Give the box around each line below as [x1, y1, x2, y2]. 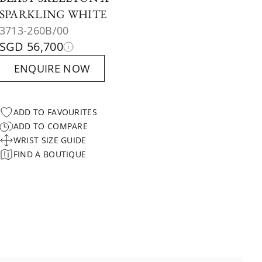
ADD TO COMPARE [13, 120, 88, 132]
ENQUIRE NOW [13, 61, 91, 75]
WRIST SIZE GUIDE [13, 135, 87, 146]
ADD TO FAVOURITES [13, 106, 98, 118]
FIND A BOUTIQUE [13, 149, 87, 160]
